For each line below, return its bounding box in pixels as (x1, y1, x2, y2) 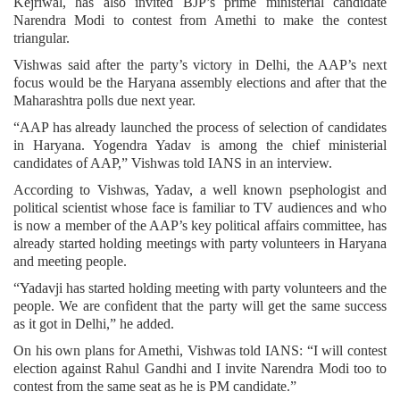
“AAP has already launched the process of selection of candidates (13, 117, 387, 137)
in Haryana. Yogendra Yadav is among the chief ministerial (13, 135, 387, 154)
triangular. (13, 28, 70, 47)
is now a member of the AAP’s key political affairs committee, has (13, 215, 387, 235)
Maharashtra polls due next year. (13, 90, 196, 110)
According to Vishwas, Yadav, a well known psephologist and (13, 179, 387, 199)
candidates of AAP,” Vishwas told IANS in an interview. (13, 153, 332, 172)
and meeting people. (13, 251, 127, 271)
